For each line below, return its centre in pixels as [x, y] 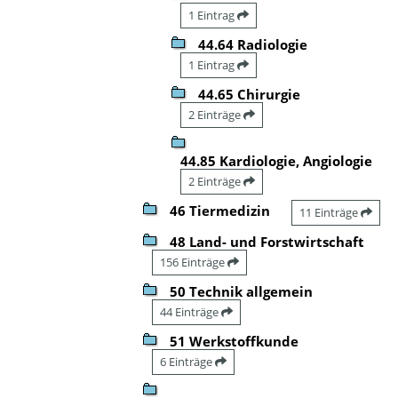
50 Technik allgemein [241, 291]
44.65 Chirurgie [249, 94]
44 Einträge [191, 311]
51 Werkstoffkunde [234, 341]
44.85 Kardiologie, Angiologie [276, 160]
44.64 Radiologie [253, 44]
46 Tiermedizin [220, 210]
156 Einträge [194, 262]
